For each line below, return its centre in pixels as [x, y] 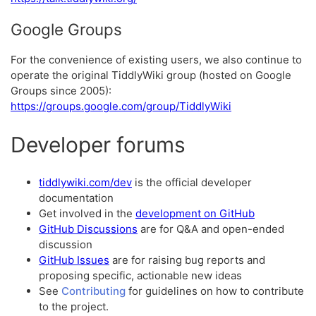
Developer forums [98, 144]
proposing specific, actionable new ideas [140, 275]
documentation [76, 197]
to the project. [74, 306]
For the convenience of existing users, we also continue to [156, 59]
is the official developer [192, 182]
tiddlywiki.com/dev [85, 182]
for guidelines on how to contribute [215, 291]
